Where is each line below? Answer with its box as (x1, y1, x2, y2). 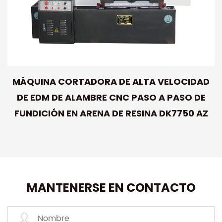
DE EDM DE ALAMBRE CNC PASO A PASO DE (16, 91, 206, 104)
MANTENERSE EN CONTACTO (26, 179, 196, 196)
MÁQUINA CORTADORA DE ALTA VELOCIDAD (12, 75, 210, 88)
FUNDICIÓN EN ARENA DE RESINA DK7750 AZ (14, 107, 208, 119)
